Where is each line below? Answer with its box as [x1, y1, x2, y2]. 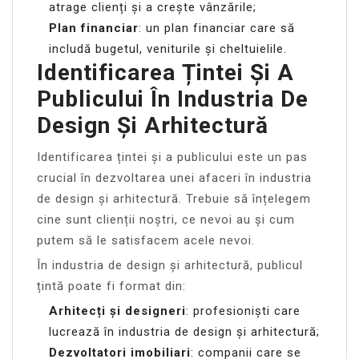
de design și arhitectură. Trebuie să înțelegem [37, 191, 311, 206]
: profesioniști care [186, 303, 301, 318]
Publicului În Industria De [37, 85, 309, 112]
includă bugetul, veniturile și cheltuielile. [49, 41, 287, 56]
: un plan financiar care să [139, 20, 295, 35]
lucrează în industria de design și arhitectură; [49, 324, 320, 339]
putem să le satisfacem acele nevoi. [37, 232, 255, 248]
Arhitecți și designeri [49, 303, 186, 318]
